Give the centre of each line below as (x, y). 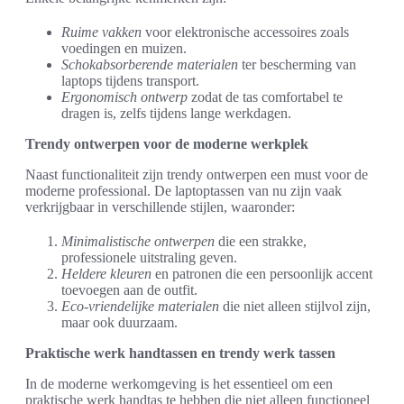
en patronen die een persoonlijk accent (262, 273)
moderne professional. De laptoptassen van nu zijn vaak (184, 190)
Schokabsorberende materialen (150, 64)
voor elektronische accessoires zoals (245, 32)
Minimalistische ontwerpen (138, 241)
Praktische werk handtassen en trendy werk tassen (180, 353)
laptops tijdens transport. (130, 80)
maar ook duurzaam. (119, 322)
